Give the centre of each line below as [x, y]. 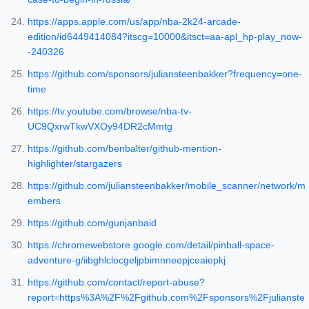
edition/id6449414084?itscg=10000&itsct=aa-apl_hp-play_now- [165, 37]
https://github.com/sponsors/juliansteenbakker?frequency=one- [165, 74]
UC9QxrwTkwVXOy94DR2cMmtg [100, 127]
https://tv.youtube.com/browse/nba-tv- [110, 111]
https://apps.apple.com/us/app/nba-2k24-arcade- [134, 22]
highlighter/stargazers [75, 164]
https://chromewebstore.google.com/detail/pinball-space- [151, 245]
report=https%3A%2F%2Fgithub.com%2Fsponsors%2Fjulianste [166, 298]
